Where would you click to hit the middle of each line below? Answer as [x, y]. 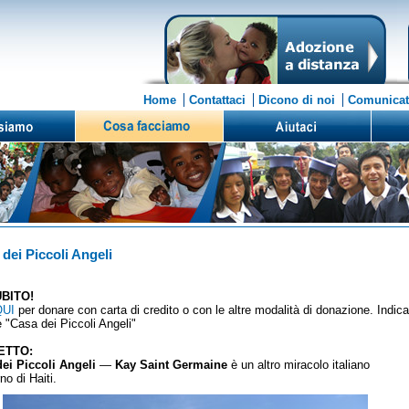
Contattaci [217, 100]
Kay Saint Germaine [171, 365]
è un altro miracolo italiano [299, 365]
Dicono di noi [297, 100]
